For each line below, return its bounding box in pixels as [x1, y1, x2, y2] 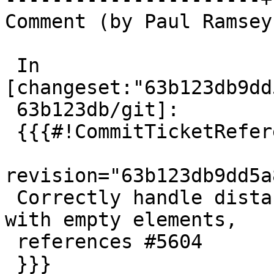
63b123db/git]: [5, 98, 17, 121]
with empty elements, [5, 209, 237, 231]
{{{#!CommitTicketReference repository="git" [5, 120, 17, 143]
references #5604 [5, 231, 17, 253]
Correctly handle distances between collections [5, 187, 17, 209]
